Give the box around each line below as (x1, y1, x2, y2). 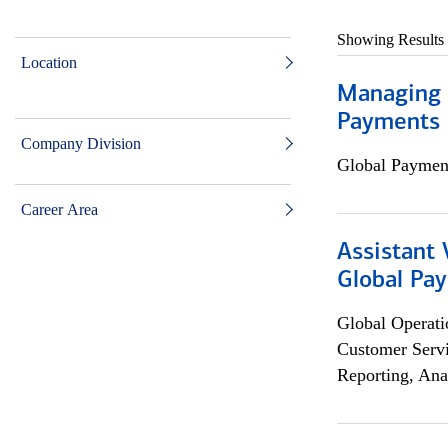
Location (21, 54, 77, 71)
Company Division (21, 135, 141, 152)
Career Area (21, 201, 98, 218)
